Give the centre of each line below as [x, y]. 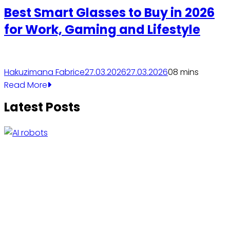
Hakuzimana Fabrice [44, 72]
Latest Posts [42, 107]
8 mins [186, 72]
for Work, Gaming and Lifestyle [102, 29]
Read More [26, 85]
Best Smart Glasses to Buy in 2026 [109, 12]
